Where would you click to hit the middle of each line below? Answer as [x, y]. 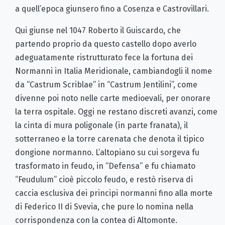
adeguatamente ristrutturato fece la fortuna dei [104, 57]
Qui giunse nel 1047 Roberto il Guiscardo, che [98, 30]
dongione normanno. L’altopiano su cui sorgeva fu [107, 152]
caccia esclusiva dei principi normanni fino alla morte [114, 193]
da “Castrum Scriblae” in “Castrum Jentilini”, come [106, 84]
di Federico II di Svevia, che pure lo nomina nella [104, 206]
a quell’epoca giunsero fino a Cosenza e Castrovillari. [112, 9]
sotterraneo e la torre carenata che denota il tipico [109, 139]
